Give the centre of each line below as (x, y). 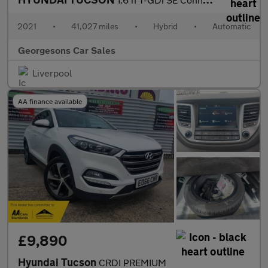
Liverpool (52, 72)
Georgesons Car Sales (67, 50)
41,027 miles (95, 26)
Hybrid (165, 26)
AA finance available (50, 101)
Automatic (232, 26)
